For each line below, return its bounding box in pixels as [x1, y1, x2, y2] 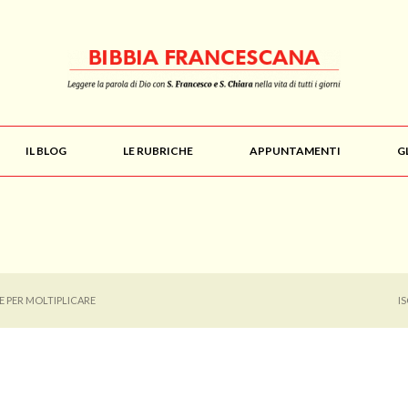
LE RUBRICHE [123, 144, 193, 158]
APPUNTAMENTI [250, 144, 341, 158]
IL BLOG [25, 144, 66, 158]
